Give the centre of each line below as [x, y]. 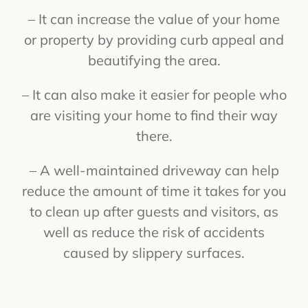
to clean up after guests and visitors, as [154, 211]
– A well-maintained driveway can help [154, 170]
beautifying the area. [154, 60]
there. [154, 135]
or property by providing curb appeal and [154, 39]
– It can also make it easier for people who [154, 94]
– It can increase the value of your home [154, 19]
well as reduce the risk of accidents [154, 232]
